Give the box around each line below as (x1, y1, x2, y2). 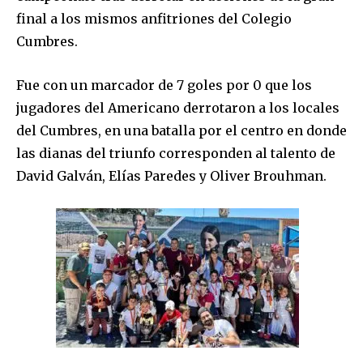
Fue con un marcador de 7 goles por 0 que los (16, 76, 312, 93)
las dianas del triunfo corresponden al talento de (16, 144, 335, 161)
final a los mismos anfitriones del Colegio (16, 10, 292, 27)
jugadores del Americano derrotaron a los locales (16, 99, 340, 116)
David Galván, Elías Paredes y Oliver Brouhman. (16, 167, 327, 184)
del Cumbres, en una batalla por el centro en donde (16, 122, 347, 139)
